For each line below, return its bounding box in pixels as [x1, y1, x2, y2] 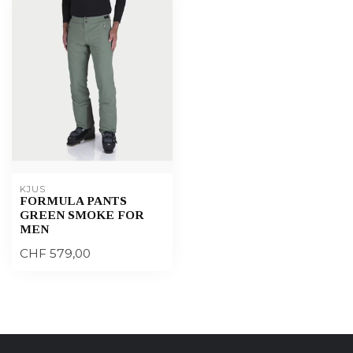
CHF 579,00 [20, 245, 91, 261]
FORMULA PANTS [20, 193, 127, 207]
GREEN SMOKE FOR [20, 207, 144, 221]
